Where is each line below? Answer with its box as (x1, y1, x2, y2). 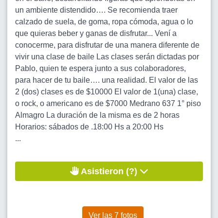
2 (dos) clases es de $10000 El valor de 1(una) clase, (15, 88, 198, 96)
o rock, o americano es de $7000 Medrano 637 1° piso (15, 99, 201, 108)
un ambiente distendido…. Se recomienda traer (15, 6, 178, 14)
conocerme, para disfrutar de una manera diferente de (15, 41, 200, 49)
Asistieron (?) (78, 166, 140, 176)
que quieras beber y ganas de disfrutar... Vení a (15, 29, 177, 37)
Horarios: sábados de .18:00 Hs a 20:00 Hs (15, 123, 163, 131)
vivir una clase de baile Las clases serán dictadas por (15, 53, 199, 61)
